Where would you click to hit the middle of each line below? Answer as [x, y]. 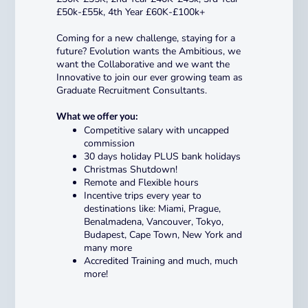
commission [110, 143]
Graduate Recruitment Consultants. [132, 90]
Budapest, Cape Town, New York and [163, 234]
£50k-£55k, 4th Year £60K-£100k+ [131, 12]
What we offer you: [98, 117]
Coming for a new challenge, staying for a [146, 38]
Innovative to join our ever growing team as [150, 77]
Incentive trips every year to [143, 195]
